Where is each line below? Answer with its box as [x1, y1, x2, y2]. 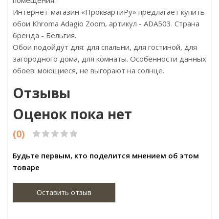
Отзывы [13, 84, 70, 102]
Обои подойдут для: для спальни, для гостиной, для [13, 42, 197, 52]
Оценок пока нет [13, 105, 132, 123]
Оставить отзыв [37, 188, 91, 197]
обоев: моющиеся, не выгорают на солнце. [13, 66, 164, 75]
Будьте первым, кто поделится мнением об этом [13, 151, 199, 160]
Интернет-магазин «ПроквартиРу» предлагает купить [13, 7, 205, 17]
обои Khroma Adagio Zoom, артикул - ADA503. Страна [13, 19, 199, 28]
